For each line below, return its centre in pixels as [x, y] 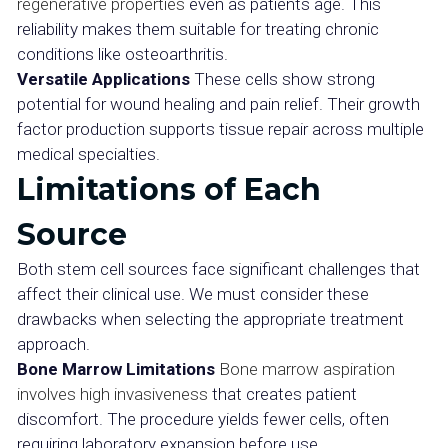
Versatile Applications [103, 79]
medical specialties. [88, 154]
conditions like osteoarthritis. [122, 54]
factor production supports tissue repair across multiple [220, 129]
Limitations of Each [169, 189]
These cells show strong [282, 79]
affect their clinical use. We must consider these [193, 294]
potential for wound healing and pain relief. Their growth [218, 104]
